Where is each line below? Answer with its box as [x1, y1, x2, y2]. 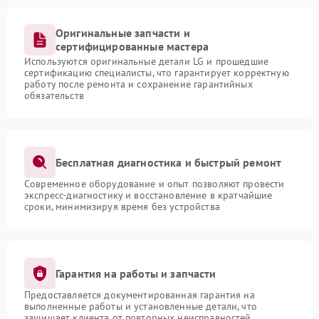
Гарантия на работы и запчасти [56, 266, 216, 281]
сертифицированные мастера [56, 39, 209, 53]
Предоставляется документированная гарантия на [24, 288, 255, 301]
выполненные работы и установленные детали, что [24, 300, 257, 313]
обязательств [24, 89, 84, 102]
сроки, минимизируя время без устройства [24, 200, 220, 213]
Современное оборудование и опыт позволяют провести [24, 177, 285, 190]
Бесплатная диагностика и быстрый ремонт [56, 155, 282, 169]
